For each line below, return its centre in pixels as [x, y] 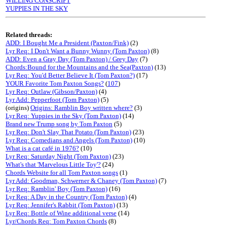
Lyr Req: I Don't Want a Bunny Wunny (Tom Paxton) [78, 51]
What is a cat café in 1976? [42, 148]
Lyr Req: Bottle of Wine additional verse [61, 213]
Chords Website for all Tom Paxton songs [62, 173]
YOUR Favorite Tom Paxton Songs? [55, 83]
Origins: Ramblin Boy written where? [82, 108]
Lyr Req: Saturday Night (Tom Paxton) [58, 156]
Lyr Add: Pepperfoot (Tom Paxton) [52, 100]
